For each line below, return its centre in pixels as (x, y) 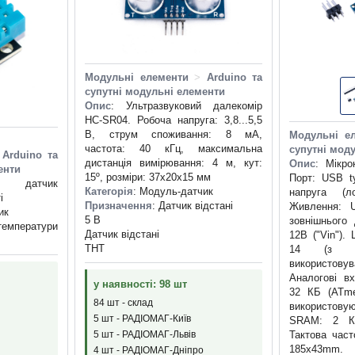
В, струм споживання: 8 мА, (174, 135)
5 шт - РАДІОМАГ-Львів (145, 335)
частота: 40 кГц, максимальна (174, 149)
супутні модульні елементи (155, 92)
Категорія (109, 192)
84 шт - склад (123, 303)
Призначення (118, 206)
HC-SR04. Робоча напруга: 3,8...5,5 (174, 120)
